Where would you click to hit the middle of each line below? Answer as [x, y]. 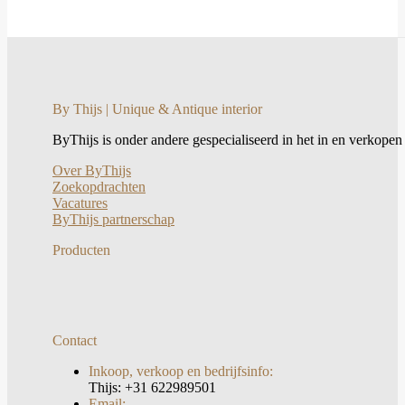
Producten [81, 250]
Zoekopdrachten [99, 186]
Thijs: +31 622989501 [152, 387]
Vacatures [80, 202]
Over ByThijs [92, 170]
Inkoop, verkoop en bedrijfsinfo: [181, 371]
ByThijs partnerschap [113, 219]
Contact [75, 340]
